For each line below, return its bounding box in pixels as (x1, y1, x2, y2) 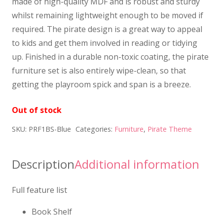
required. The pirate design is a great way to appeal (12, 24, 202, 35)
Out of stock (12, 105, 62, 116)
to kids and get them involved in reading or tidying (12, 37, 197, 49)
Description (12, 156, 74, 173)
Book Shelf (32, 206, 72, 218)
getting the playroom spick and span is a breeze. (12, 79, 191, 90)
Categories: (75, 124, 114, 134)
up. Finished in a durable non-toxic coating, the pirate (12, 51, 209, 63)
